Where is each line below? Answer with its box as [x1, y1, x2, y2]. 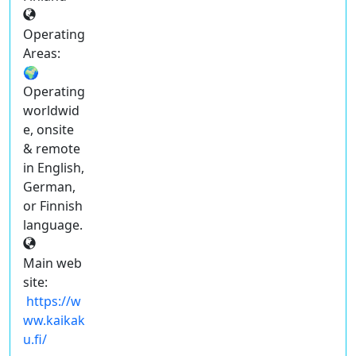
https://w [26, 292, 81, 310]
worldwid [23, 101, 79, 119]
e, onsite [23, 120, 74, 138]
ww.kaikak [23, 311, 85, 329]
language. [23, 215, 83, 234]
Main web [23, 253, 82, 272]
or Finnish [23, 196, 83, 215]
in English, [23, 158, 84, 176]
